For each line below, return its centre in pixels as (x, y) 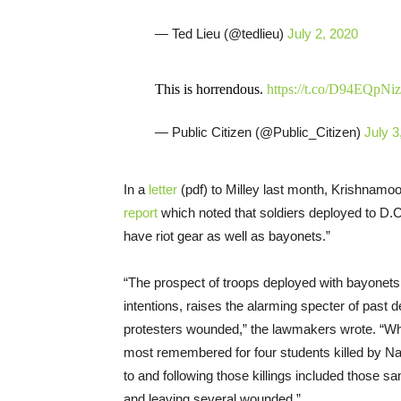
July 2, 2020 (322, 33)
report (141, 212)
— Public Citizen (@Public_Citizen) (259, 132)
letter (163, 189)
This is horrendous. (210, 89)
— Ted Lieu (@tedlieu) (221, 33)
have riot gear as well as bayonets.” (227, 235)
